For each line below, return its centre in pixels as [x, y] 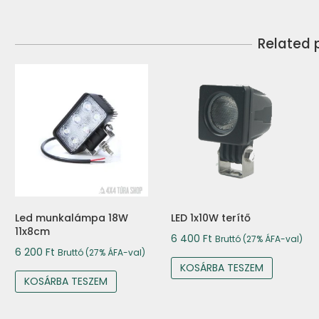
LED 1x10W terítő [210, 218]
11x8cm [32, 232]
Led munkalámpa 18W [72, 218]
